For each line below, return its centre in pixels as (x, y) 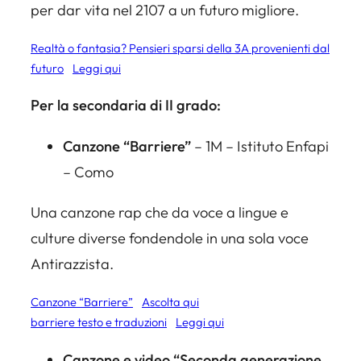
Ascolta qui (170, 302)
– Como (88, 172)
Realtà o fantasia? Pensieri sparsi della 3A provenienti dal (180, 48)
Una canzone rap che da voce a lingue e (160, 212)
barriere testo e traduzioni (99, 322)
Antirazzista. (72, 263)
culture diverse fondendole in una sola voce (170, 238)
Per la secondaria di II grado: (126, 106)
